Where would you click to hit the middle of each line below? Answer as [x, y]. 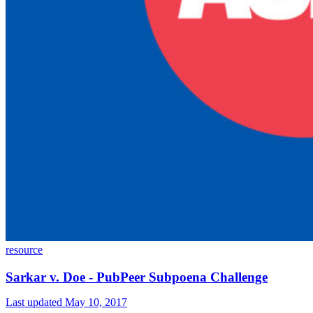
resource [24, 250]
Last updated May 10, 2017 [66, 303]
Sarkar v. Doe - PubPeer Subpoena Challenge [137, 277]
